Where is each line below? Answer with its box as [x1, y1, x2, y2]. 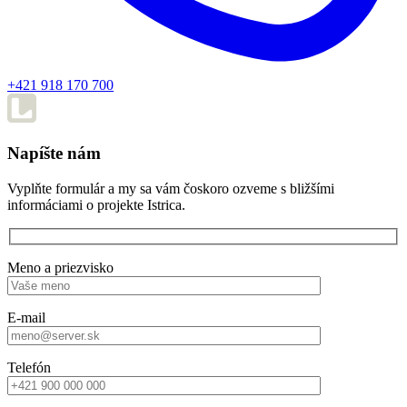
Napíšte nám [7, 144, 101, 164]
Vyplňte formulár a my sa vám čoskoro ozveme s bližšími [7, 180, 334, 196]
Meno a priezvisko [7, 260, 114, 276]
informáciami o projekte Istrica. [7, 196, 185, 213]
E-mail [7, 310, 45, 326]
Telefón [7, 360, 51, 376]
